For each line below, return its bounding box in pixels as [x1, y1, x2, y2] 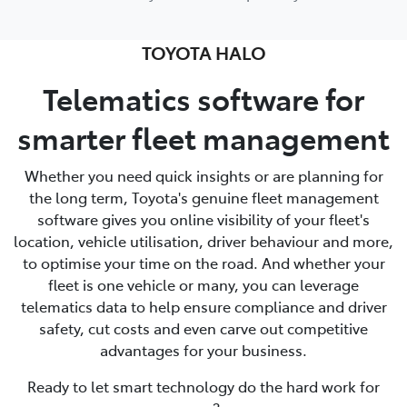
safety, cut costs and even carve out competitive [39, 317, 368, 338]
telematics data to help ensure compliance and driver [20, 295, 387, 316]
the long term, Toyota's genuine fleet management [28, 186, 379, 207]
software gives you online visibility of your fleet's [37, 208, 370, 229]
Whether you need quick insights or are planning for [24, 164, 383, 185]
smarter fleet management [17, 116, 390, 157]
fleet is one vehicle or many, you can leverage [48, 273, 359, 294]
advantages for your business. [100, 339, 307, 360]
